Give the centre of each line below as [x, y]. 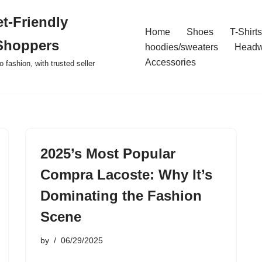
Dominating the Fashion [121, 196]
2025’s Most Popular [108, 154]
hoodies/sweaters [182, 47]
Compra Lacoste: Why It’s [126, 175]
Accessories [170, 62]
